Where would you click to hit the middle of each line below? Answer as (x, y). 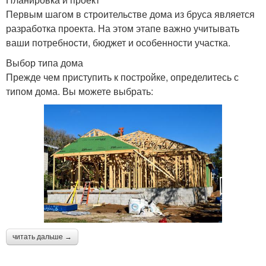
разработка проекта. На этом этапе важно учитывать (123, 28)
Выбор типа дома (45, 62)
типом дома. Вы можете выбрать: (80, 91)
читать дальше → (42, 237)
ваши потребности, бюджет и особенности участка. (118, 42)
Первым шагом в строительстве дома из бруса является (130, 14)
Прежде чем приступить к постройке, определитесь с (122, 77)
